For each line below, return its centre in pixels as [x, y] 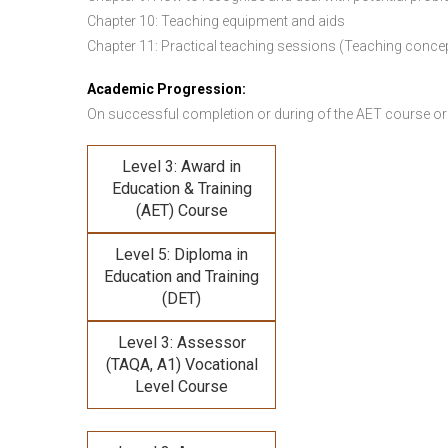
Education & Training [181, 188]
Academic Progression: [166, 89]
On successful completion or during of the [221, 114]
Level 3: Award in [181, 166]
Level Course [181, 386]
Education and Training [181, 276]
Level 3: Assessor [181, 342]
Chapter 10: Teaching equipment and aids [216, 21]
